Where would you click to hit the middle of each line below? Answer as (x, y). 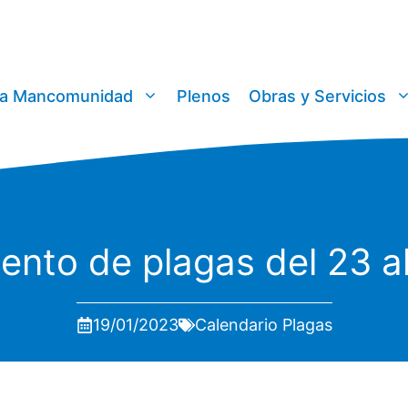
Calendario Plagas (263, 325)
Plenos (204, 97)
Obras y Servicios (317, 97)
